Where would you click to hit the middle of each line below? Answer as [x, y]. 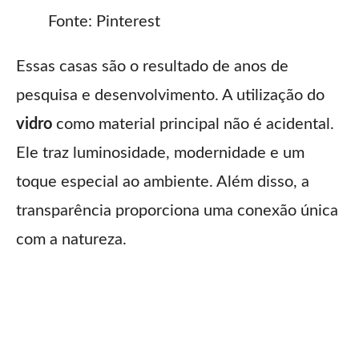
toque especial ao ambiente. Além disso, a [163, 182]
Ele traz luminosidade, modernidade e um [160, 153]
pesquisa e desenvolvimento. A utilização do [170, 96]
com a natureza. [71, 240]
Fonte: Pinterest [104, 22]
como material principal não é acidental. [193, 125]
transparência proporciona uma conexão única [177, 211]
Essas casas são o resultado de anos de [152, 67]
